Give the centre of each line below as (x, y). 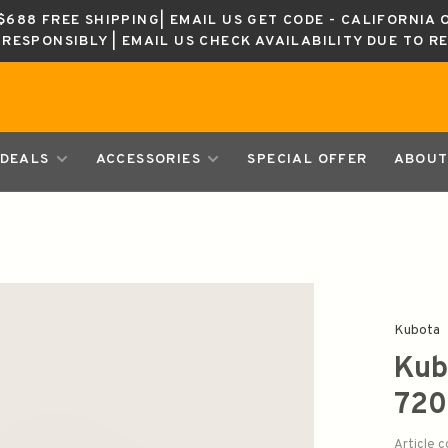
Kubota (417, 330)
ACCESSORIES (150, 159)
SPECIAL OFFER (307, 159)
